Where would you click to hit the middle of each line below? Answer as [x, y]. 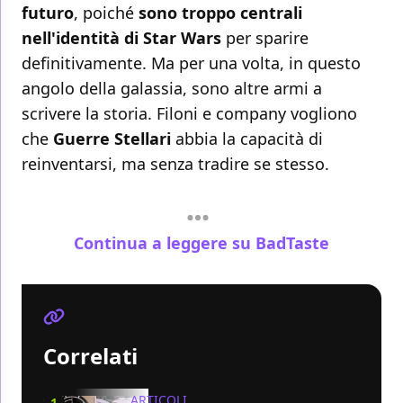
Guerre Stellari [114, 139]
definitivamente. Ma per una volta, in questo [191, 63]
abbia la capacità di [249, 139]
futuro [48, 13]
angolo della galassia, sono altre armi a [172, 89]
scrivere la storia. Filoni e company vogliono [189, 114]
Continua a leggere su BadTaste [201, 242]
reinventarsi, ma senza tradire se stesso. [175, 164]
